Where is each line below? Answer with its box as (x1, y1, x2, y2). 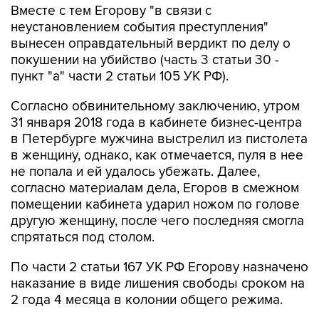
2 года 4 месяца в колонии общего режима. (11, 292, 283, 308)
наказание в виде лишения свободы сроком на (11, 276, 305, 292)
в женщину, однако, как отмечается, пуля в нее (11, 147, 303, 164)
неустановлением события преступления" (11, 19, 268, 36)
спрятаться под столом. (11, 229, 155, 246)
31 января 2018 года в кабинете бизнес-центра (11, 115, 302, 131)
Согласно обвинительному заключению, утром (11, 98, 300, 115)
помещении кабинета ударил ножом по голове (11, 197, 300, 213)
